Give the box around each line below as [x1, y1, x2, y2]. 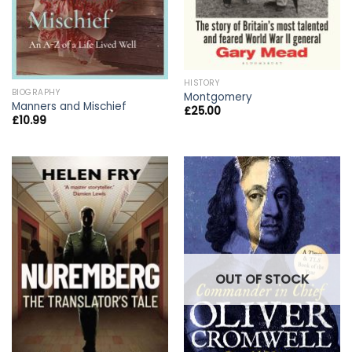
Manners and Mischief [11, 99, 126, 115]
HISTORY [183, 76, 221, 89]
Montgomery [183, 90, 252, 105]
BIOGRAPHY [11, 86, 61, 98]
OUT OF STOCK [215, 270, 309, 289]
